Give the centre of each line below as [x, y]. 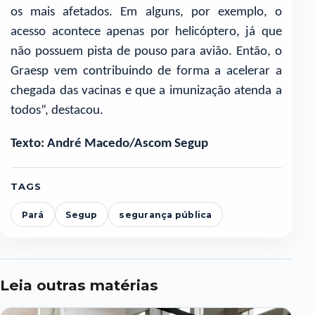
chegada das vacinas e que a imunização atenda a [146, 91]
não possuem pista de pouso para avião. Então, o [146, 52]
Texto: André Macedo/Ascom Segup [110, 144]
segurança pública [166, 214]
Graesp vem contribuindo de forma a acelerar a [146, 72]
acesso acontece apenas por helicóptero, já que [146, 32]
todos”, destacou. [57, 111]
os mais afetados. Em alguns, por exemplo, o [146, 13]
